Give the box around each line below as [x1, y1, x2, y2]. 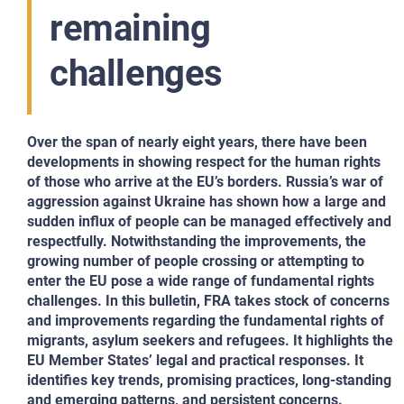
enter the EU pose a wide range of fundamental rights [27, 272, 374, 289]
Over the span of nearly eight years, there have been [27, 133, 367, 151]
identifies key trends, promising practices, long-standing [27, 372, 391, 389]
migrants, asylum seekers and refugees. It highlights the [27, 332, 393, 349]
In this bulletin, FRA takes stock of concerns [106, 292, 390, 309]
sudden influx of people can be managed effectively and [27, 213, 391, 230]
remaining [50, 7, 211, 50]
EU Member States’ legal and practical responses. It [27, 352, 363, 369]
